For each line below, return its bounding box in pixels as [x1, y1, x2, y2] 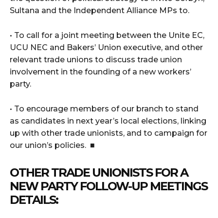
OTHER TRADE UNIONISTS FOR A [10, 165, 188, 180]
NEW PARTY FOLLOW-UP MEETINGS [10, 179, 207, 193]
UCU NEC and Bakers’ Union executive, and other [10, 43, 203, 52]
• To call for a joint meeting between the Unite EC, [10, 31, 204, 40]
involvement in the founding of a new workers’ [10, 67, 191, 76]
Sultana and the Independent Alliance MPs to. [10, 6, 189, 15]
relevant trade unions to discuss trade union [10, 55, 182, 64]
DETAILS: [10, 193, 58, 207]
